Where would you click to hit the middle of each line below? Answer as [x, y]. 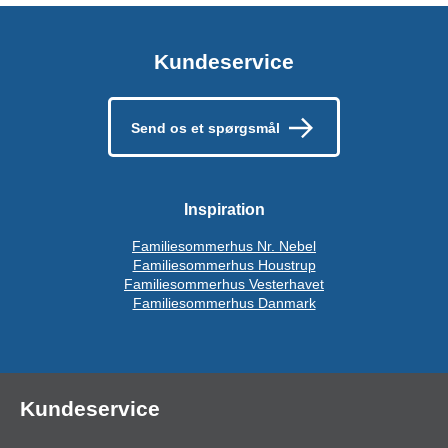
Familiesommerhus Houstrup [224, 264]
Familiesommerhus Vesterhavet [224, 283]
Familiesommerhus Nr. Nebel [224, 245]
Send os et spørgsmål [205, 128]
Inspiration [224, 209]
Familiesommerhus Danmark [224, 302]
